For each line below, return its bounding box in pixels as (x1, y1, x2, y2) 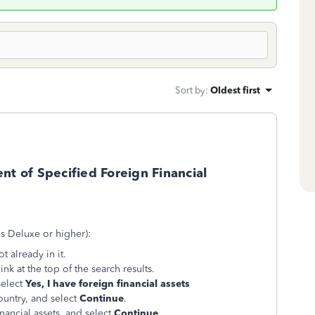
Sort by (175, 84, 205, 96)
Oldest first (210, 84, 260, 96)
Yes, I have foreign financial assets (25, 278, 190, 290)
